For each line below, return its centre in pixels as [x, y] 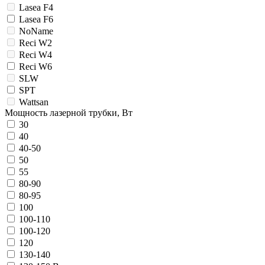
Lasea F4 [36, 8]
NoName [36, 31]
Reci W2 [35, 43]
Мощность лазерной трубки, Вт [69, 113]
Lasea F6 [36, 20]
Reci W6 [35, 67]
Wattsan [34, 102]
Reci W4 [35, 55]
